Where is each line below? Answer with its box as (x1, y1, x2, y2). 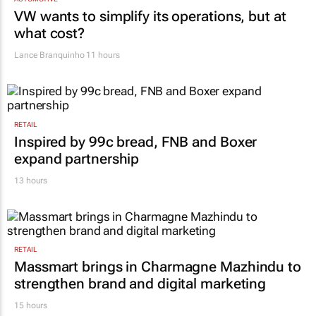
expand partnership (14, 150, 140, 167)
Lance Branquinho (14, 50, 85, 61)
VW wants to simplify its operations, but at (14, 8, 286, 25)
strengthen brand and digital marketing (14, 274, 267, 292)
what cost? (14, 25, 85, 42)
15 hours (14, 300, 48, 310)
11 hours (84, 50, 120, 61)
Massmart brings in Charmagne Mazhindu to (14, 257, 301, 275)
